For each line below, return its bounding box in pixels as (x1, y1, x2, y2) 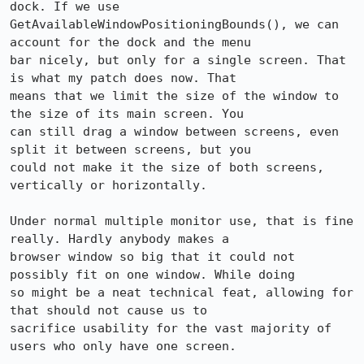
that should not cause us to (10, 303, 207, 318)
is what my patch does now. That (10, 71, 236, 85)
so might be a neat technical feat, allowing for (10, 285, 353, 300)
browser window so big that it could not (10, 249, 295, 264)
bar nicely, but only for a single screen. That (10, 53, 346, 67)
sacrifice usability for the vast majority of (10, 321, 331, 336)
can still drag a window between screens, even (10, 124, 339, 139)
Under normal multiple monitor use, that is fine (10, 214, 353, 228)
